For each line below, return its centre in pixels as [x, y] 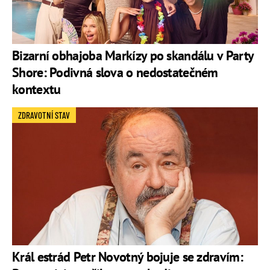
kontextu [36, 89]
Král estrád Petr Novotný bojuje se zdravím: [127, 257]
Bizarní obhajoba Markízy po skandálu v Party [133, 56]
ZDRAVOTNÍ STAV [44, 115]
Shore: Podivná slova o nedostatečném [115, 73]
